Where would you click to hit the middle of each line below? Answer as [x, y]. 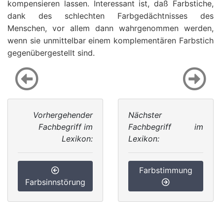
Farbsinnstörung [55, 182]
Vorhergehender [63, 115]
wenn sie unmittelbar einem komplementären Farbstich [110, 40]
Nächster [145, 115]
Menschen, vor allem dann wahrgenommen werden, [110, 28]
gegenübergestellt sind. [51, 53]
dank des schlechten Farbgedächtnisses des [110, 16]
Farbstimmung [166, 170]
